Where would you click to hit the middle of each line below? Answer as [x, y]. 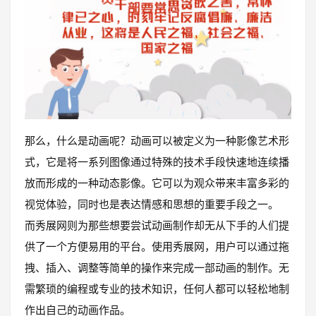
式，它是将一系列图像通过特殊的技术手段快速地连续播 [157, 162]
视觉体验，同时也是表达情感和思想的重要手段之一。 [152, 204]
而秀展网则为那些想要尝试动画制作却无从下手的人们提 [157, 225]
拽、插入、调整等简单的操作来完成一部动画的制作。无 [157, 268]
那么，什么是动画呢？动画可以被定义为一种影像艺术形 [157, 141]
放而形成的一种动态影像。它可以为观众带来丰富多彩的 [157, 183]
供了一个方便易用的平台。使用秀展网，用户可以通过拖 [157, 247]
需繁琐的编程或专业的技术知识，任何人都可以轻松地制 [157, 289]
